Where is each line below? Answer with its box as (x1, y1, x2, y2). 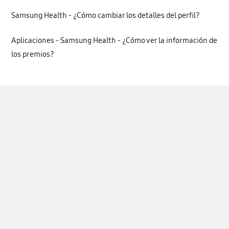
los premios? (11, 50, 55, 59)
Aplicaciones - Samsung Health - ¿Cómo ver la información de (11, 36, 218, 45)
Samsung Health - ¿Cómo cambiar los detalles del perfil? (11, 10, 200, 20)
